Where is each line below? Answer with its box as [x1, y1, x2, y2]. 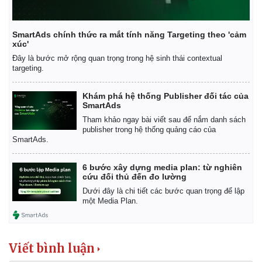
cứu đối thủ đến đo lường [82, 171, 187, 181]
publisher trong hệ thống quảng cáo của [82, 125, 216, 134]
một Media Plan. [82, 196, 138, 205]
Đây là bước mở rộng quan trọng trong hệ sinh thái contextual [12, 53, 222, 63]
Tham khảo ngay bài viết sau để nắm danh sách [82, 115, 246, 124]
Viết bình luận [9, 240, 95, 256]
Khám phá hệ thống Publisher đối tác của [82, 91, 249, 101]
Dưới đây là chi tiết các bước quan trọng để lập [82, 186, 244, 195]
